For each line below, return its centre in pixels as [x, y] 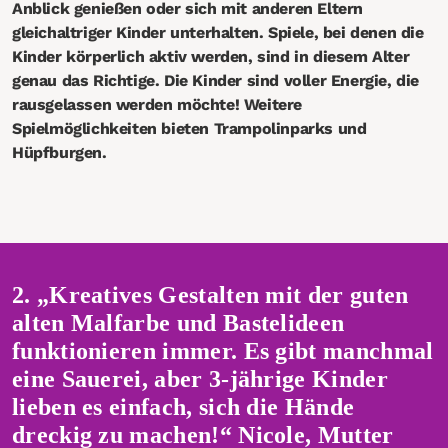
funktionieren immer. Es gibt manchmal [223, 351]
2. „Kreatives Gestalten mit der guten [210, 295]
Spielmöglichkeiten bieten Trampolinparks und [189, 128]
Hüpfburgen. [59, 152]
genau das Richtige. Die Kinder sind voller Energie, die [216, 80]
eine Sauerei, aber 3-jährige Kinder [200, 379]
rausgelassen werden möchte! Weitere [157, 104]
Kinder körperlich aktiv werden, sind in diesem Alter [211, 56]
